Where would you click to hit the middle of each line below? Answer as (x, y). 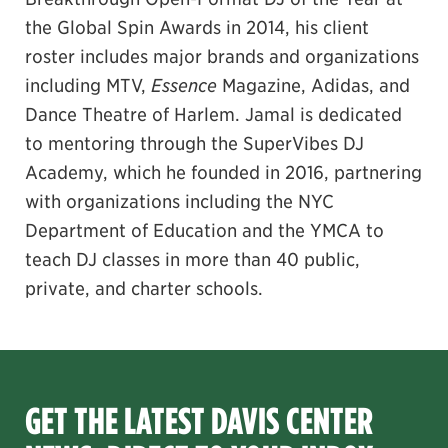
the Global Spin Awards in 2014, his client (197, 26)
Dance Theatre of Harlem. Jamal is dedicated (213, 113)
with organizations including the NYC (179, 200)
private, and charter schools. (144, 287)
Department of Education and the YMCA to (204, 229)
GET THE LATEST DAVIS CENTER (199, 420)
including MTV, (88, 84)
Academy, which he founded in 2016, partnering (223, 171)
